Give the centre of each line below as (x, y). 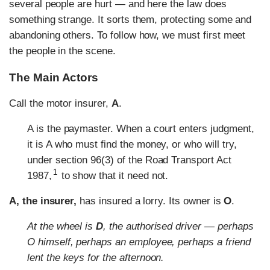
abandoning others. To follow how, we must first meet (127, 35)
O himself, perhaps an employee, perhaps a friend (139, 242)
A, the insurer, (45, 201)
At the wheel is (62, 226)
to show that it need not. (113, 175)
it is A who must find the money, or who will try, (132, 144)
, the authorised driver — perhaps (178, 226)
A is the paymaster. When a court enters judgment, (141, 128)
